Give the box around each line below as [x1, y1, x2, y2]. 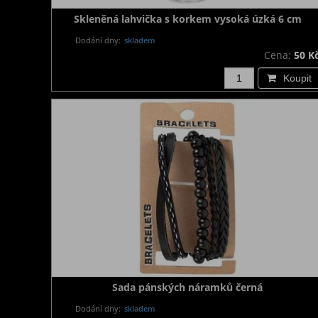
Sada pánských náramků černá [112, 280, 263, 294]
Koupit [283, 72, 312, 84]
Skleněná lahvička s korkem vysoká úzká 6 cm [73, 12, 302, 26]
